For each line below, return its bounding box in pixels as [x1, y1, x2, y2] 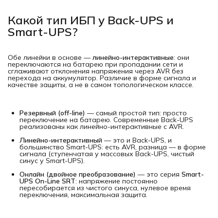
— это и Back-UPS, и [102, 135, 172, 145]
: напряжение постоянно [75, 176, 158, 185]
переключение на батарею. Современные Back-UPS [19, 115, 193, 124]
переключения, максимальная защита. [19, 190, 147, 199]
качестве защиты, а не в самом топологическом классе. [8, 80, 194, 89]
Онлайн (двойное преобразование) [19, 169, 136, 179]
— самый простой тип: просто [85, 108, 187, 117]
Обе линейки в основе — [8, 53, 92, 62]
